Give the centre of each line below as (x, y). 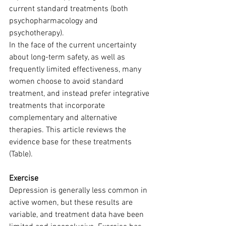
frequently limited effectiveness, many (76, 70)
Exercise (24, 179)
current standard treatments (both (70, 9)
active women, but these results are (72, 203)
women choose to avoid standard (67, 82)
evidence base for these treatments (71, 142)
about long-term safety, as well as (68, 58)
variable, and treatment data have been (77, 215)
